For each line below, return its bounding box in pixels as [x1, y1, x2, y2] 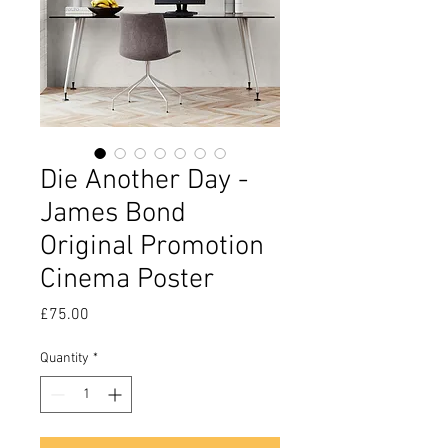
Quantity [40, 350, 89, 367]
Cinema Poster [40, 263, 214, 297]
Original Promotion [40, 230, 264, 264]
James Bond [40, 197, 186, 231]
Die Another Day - [40, 164, 248, 198]
